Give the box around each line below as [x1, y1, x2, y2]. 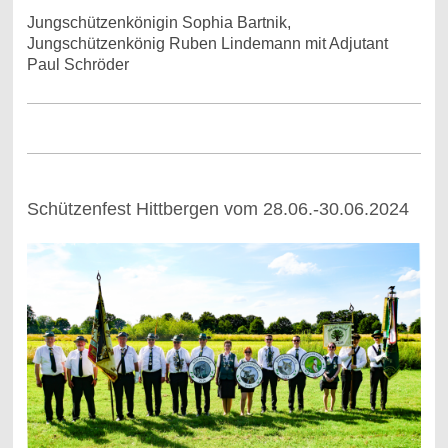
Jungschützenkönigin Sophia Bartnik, [26, 14, 291, 32]
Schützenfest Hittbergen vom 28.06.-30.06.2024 [26, 199, 409, 220]
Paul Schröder [26, 56, 129, 74]
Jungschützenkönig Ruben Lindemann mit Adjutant [26, 35, 388, 53]
